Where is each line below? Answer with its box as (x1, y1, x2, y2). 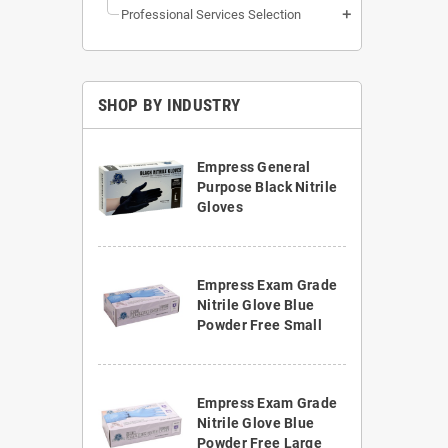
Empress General (197, 159, 311, 176)
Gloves (197, 199, 243, 216)
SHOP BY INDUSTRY (98, 95, 241, 116)
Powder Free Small (197, 317, 322, 334)
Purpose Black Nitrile (197, 179, 338, 196)
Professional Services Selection (121, 7, 301, 23)
